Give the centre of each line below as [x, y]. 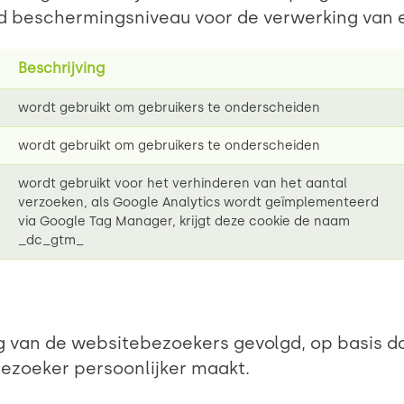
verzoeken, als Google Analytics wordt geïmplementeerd [198, 203]
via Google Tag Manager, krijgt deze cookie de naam [184, 222]
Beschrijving [61, 69]
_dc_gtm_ [51, 241]
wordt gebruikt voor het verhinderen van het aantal [183, 184]
